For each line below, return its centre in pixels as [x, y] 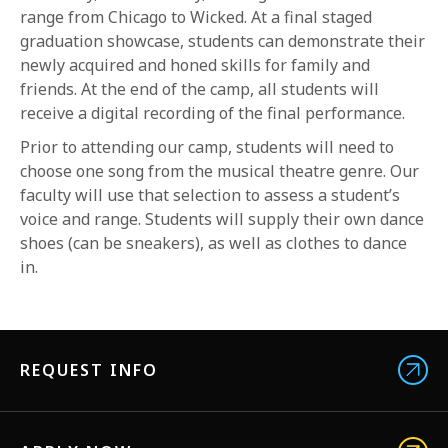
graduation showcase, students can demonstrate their [222, 41]
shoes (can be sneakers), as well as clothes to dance [213, 243]
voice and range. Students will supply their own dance [222, 219]
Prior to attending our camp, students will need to [207, 147]
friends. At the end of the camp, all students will [199, 89]
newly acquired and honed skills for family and [195, 65]
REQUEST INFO [89, 370]
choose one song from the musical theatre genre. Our [219, 171]
